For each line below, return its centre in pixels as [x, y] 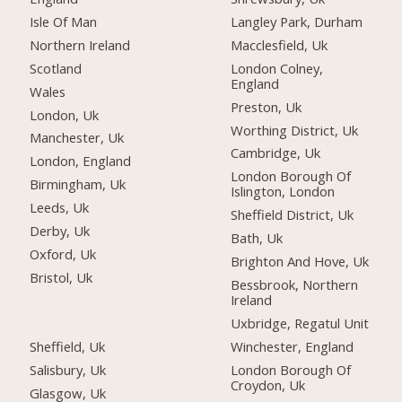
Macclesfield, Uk [280, 44]
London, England [81, 161]
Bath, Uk [257, 238]
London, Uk [65, 114]
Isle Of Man [64, 21]
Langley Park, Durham [297, 21]
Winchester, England [293, 346]
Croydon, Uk [268, 385]
